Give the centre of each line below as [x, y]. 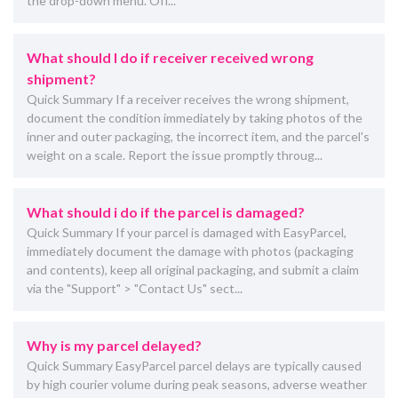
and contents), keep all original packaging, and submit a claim [193, 269]
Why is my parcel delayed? [114, 345]
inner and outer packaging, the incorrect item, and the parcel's [198, 136]
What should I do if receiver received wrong [170, 57]
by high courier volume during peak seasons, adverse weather [197, 384]
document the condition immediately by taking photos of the [195, 117]
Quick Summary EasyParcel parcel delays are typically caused [194, 365]
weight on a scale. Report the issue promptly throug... [175, 155]
